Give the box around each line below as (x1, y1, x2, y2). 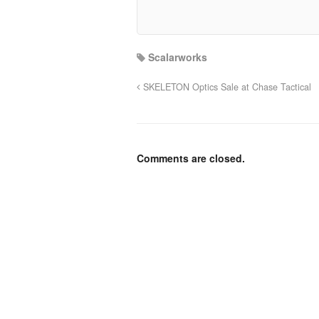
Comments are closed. (137, 150, 245, 165)
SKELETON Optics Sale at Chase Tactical (140, 80, 311, 93)
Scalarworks (148, 49, 207, 64)
